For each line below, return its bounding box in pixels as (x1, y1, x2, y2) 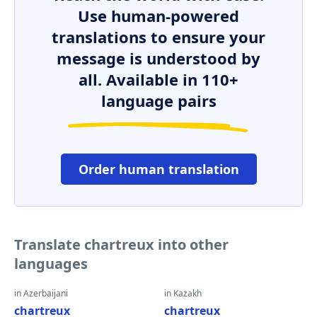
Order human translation (78, 161, 239, 178)
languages (14, 254, 88, 273)
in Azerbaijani (14, 287, 68, 299)
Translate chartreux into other (14, 235, 229, 254)
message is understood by (57, 47, 260, 69)
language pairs (100, 90, 217, 111)
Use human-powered (78, 5, 239, 26)
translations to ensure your (52, 26, 265, 47)
